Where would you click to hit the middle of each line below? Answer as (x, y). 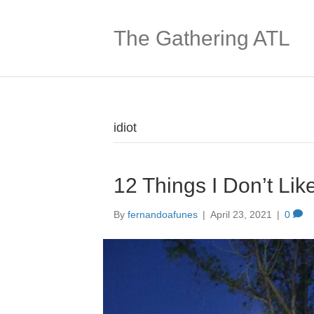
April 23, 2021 (241, 214)
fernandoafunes (163, 214)
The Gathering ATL (202, 38)
